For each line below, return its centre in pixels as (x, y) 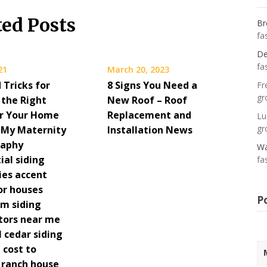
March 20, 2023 (138, 69)
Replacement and (149, 115)
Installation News (150, 130)
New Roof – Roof (147, 100)
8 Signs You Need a (152, 85)
